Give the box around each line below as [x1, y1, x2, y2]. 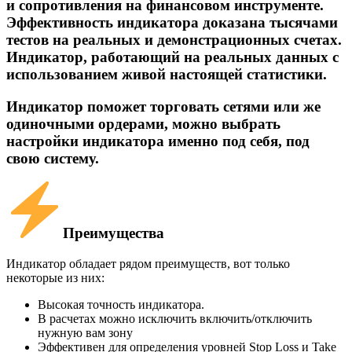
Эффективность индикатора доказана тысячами [6, 13, 338, 31]
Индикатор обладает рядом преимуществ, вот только [6, 256, 290, 270]
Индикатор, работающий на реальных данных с [6, 48, 339, 65]
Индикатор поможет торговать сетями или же [6, 97, 321, 115]
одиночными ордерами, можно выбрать [6, 115, 280, 132]
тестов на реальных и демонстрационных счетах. [6, 31, 342, 48]
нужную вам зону [38, 325, 133, 339]
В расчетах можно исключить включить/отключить [38, 311, 312, 325]
